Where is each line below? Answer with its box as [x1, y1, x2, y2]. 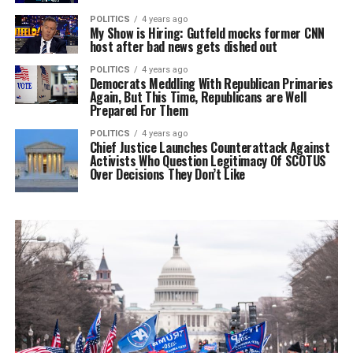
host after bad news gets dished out [89, 36, 277, 56]
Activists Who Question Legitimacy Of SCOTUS [89, 151, 326, 171]
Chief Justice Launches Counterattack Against [89, 138, 330, 158]
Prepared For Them [89, 101, 188, 121]
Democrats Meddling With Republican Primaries [89, 74, 333, 94]
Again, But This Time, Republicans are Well [89, 87, 307, 107]
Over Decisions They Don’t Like [89, 165, 246, 184]
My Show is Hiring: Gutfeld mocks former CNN [89, 23, 325, 43]
